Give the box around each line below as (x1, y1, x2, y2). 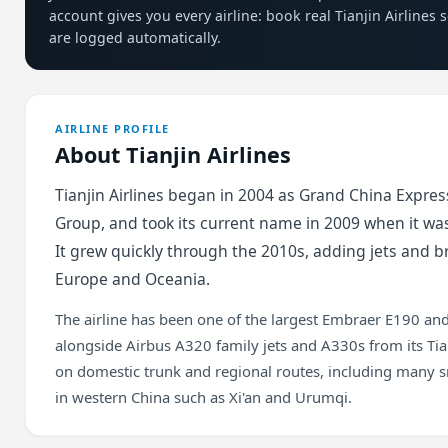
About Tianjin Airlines (55, 139, 292, 169)
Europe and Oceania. (55, 267, 211, 290)
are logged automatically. (49, 28, 222, 48)
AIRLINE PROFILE (55, 120, 170, 136)
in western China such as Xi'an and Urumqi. (55, 386, 353, 407)
